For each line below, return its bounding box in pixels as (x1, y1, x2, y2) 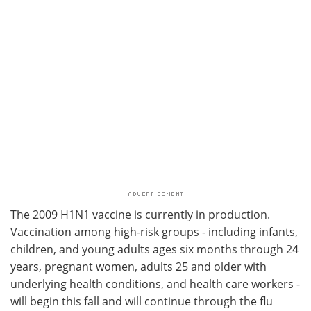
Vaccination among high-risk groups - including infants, (10, 224, 298, 239)
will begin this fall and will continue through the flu (10, 293, 273, 309)
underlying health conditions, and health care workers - (10, 276, 300, 292)
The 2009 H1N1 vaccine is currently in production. (10, 206, 270, 222)
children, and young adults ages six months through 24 (10, 241, 299, 257)
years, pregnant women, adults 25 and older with (10, 258, 267, 274)
